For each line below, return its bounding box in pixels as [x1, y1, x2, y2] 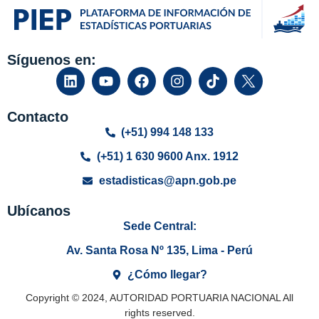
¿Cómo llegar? [127, 268, 208, 281]
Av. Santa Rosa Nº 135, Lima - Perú [66, 244, 253, 256]
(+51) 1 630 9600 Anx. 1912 [96, 150, 239, 162]
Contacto [7, 108, 68, 125]
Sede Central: [122, 219, 197, 232]
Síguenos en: [7, 51, 96, 68]
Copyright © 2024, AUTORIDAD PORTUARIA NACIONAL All [26, 291, 293, 303]
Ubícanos [7, 202, 70, 219]
